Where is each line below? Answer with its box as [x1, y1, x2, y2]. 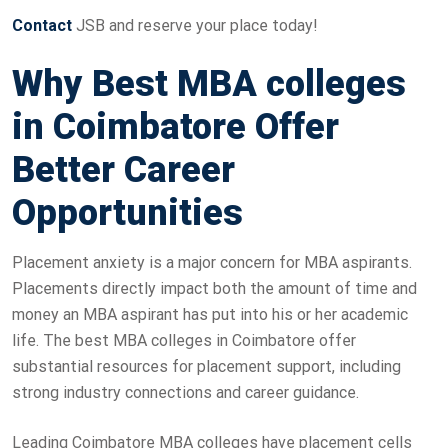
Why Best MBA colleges [12, 62, 406, 105]
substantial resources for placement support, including [12, 356, 401, 376]
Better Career [12, 148, 235, 191]
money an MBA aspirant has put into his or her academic [12, 304, 408, 324]
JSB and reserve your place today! [76, 15, 318, 35]
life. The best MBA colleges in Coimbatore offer [12, 330, 356, 350]
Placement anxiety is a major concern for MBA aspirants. [12, 252, 412, 272]
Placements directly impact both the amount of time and [12, 278, 417, 298]
